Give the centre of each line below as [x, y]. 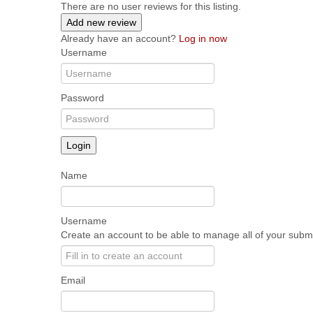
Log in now [203, 39]
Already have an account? [120, 39]
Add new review [101, 23]
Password [82, 98]
